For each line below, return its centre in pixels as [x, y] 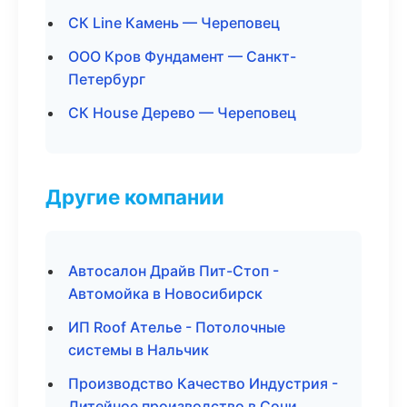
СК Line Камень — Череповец [174, 23]
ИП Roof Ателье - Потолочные [177, 327]
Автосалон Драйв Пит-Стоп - [174, 271]
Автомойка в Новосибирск [165, 293]
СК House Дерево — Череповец [182, 113]
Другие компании [135, 197]
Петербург [107, 79]
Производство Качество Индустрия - [203, 383]
